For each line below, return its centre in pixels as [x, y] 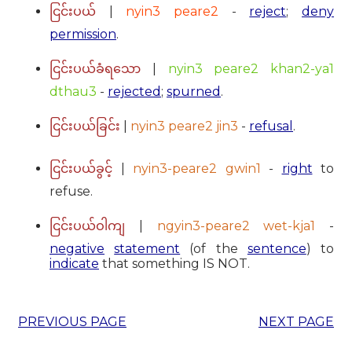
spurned [194, 91]
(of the [214, 248]
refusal [271, 126]
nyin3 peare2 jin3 [184, 126]
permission [83, 34]
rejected [134, 91]
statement [147, 248]
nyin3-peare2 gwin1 [197, 168]
